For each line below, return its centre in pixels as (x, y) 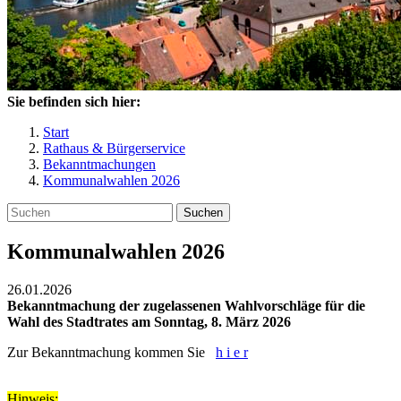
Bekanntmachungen (99, 164)
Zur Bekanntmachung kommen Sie (111, 352)
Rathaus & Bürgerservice (114, 148)
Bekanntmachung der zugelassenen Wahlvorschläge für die (186, 305)
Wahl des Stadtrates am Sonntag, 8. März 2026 (149, 321)
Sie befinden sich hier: (74, 102)
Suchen (203, 213)
